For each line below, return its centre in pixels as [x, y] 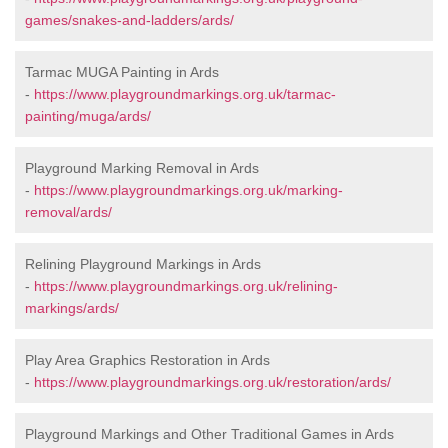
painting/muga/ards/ [88, 116]
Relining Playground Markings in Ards [143, 264]
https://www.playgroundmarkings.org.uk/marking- [188, 190]
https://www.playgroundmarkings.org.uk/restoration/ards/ [212, 382]
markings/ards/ [72, 308]
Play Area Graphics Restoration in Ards [147, 360]
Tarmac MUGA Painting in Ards [122, 72]
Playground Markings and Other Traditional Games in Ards [209, 434]
